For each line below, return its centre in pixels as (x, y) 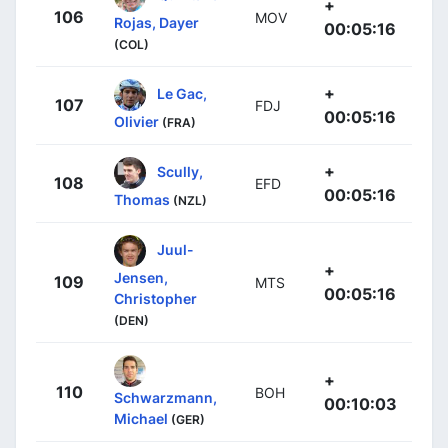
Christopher (155, 298)
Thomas (142, 199)
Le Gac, (182, 93)
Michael (141, 418)
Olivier (136, 121)
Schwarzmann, (165, 397)
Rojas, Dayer (156, 22)
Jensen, (141, 277)
